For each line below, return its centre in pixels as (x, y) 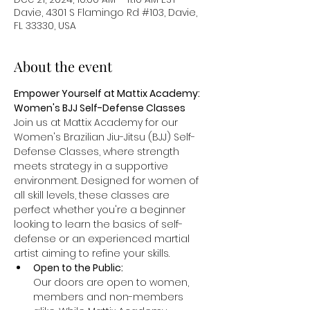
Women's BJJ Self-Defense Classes (100, 108)
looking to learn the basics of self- (98, 224)
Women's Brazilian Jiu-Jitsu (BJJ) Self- (104, 137)
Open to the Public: (79, 268)
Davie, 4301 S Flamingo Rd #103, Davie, (106, 12)
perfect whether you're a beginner (101, 210)
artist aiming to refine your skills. (92, 253)
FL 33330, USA (45, 26)
